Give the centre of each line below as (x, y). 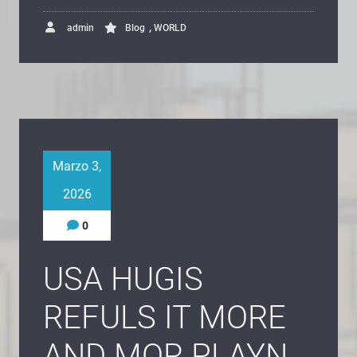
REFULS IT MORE (165, 317)
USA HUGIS (123, 279)
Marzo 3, (77, 166)
